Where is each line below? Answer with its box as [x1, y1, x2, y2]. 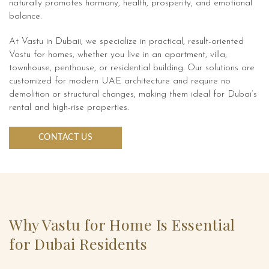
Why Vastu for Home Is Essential [9, 214, 235, 235]
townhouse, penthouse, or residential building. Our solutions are [9, 64, 255, 73]
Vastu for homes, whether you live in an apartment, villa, [9, 50, 227, 60]
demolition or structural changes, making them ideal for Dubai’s [9, 90, 257, 100]
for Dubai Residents [9, 234, 148, 254]
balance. [9, 12, 41, 22]
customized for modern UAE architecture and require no [9, 77, 231, 86]
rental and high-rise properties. [9, 103, 128, 113]
